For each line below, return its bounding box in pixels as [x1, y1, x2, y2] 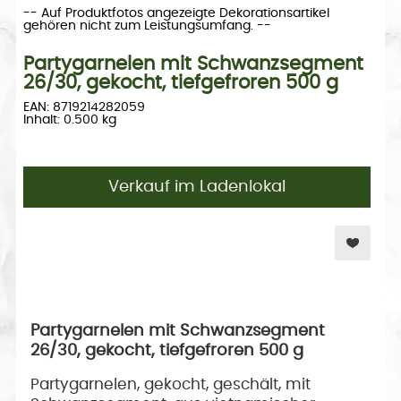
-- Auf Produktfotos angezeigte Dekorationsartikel [22, 6, 329, 20]
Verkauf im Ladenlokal [108, 178, 286, 195]
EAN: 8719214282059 [22, 100, 145, 114]
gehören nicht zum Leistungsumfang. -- [22, 19, 271, 32]
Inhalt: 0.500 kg [22, 113, 116, 126]
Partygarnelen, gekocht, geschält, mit [30, 377, 311, 393]
